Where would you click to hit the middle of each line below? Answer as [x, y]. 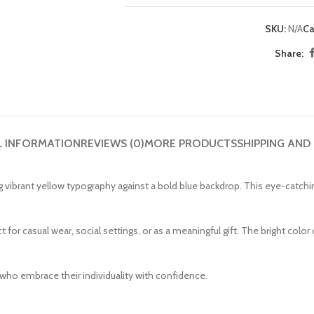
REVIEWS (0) [112, 144]
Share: [289, 53]
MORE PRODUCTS [190, 144]
